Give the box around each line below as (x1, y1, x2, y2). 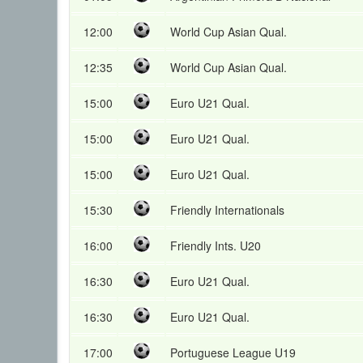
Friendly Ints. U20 (170, 237, 261, 254)
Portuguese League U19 (170, 344, 296, 361)
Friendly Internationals (170, 202, 284, 218)
